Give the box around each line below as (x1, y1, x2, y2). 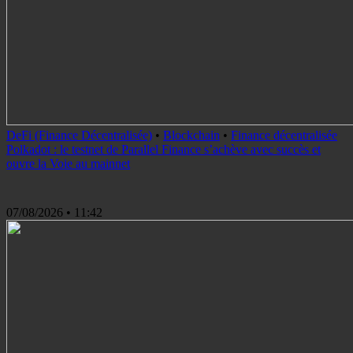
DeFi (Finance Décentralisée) (6, 128, 152, 142)
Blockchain (163, 128, 220, 142)
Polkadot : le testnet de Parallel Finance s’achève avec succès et (6, 143, 321, 156)
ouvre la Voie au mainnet (6, 157, 130, 170)
